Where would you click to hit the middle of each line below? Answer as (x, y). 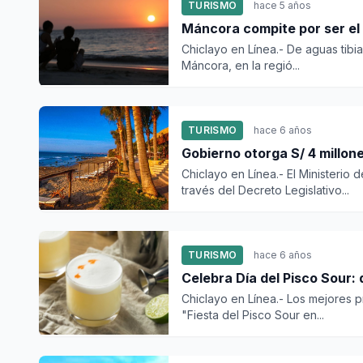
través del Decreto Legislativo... (265, 190)
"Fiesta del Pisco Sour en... (253, 315)
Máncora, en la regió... (241, 65)
